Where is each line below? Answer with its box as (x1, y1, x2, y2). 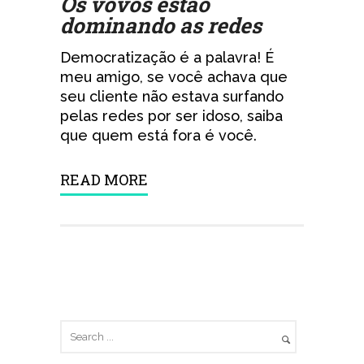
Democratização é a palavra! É (60, 49, 274, 67)
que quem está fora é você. (60, 127, 257, 145)
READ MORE (60, 170, 148, 190)
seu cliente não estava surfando (60, 88, 284, 106)
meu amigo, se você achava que (60, 68, 288, 86)
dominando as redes (60, 11, 262, 40)
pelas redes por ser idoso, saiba (60, 107, 283, 125)
